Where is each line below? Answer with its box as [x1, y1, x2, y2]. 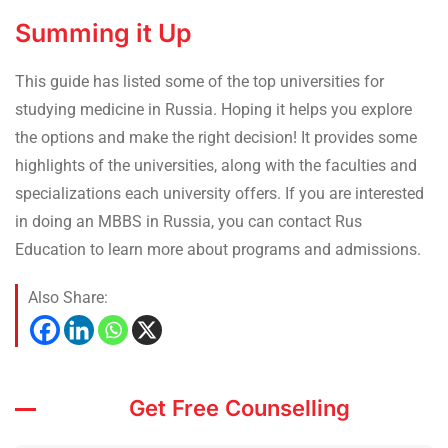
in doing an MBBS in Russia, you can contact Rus [15, 212, 362, 232]
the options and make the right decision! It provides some [15, 128, 417, 148]
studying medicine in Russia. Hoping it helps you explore [15, 100, 412, 120]
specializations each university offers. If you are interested [15, 184, 424, 204]
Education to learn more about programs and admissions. [15, 240, 421, 260]
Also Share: [28, 288, 108, 308]
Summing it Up [15, 18, 198, 49]
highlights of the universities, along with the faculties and [15, 156, 417, 176]
